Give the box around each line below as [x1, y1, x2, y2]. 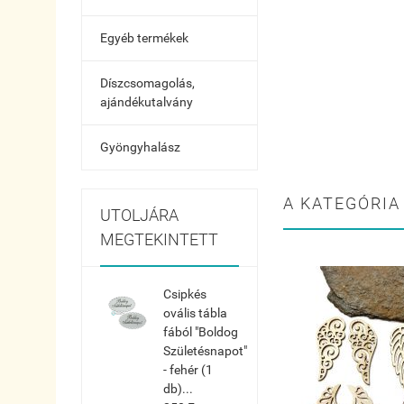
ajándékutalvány [100, 95, 193, 109]
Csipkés [163, 287, 207, 301]
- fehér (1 [163, 363, 213, 377]
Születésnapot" [163, 344, 247, 358]
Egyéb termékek [100, 31, 188, 45]
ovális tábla [163, 306, 227, 320]
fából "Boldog [163, 325, 238, 339]
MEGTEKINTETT [100, 230, 218, 249]
